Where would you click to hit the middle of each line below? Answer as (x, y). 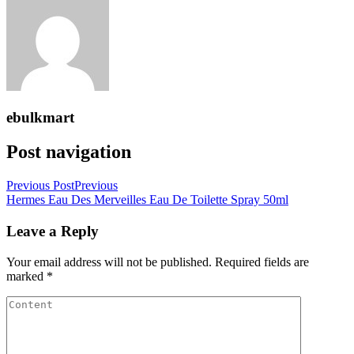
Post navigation (69, 152)
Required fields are (262, 262)
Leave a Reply (53, 232)
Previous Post (40, 186)
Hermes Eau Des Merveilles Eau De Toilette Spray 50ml (147, 200)
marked (26, 276)
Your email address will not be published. (109, 262)
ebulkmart (40, 117)
